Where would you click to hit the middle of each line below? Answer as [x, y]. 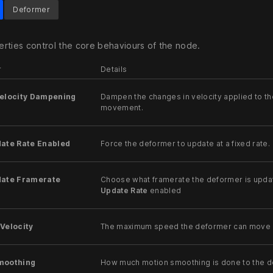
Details [114, 69]
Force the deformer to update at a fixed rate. [185, 144]
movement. [122, 108]
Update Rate [124, 191]
